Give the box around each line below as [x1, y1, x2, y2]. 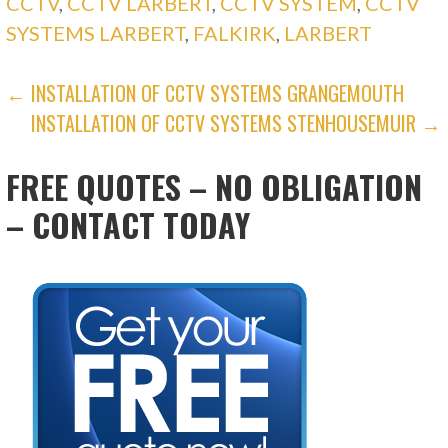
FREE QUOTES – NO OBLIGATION [6, 163, 423, 211]
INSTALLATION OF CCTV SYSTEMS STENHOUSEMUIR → [31, 108, 442, 139]
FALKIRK [193, 21, 277, 46]
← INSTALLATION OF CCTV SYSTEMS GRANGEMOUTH [6, 78, 405, 109]
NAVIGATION [5, 115, 182, 169]
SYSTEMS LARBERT [6, 21, 186, 46]
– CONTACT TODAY [6, 201, 251, 249]
